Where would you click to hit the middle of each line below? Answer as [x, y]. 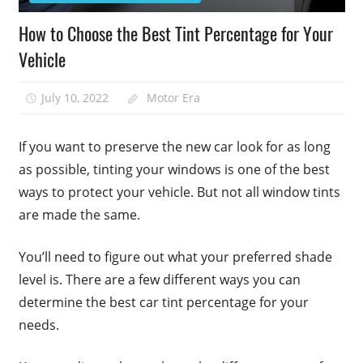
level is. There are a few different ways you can [159, 280]
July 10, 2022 [75, 97]
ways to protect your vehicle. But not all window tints [179, 192]
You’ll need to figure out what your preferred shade [175, 257]
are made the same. [79, 215]
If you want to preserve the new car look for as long [174, 147]
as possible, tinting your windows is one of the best [174, 170]
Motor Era [173, 97]
